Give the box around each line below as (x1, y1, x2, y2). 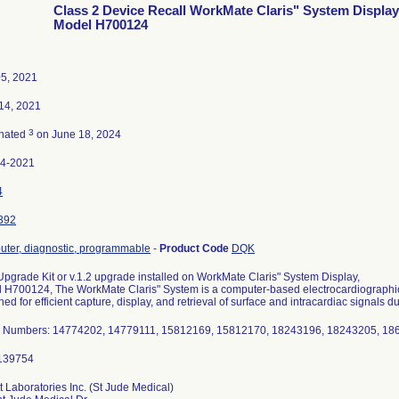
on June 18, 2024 (34, 128, 121, 141)
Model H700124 (53, 18, 148, 32)
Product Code (159, 242, 232, 255)
